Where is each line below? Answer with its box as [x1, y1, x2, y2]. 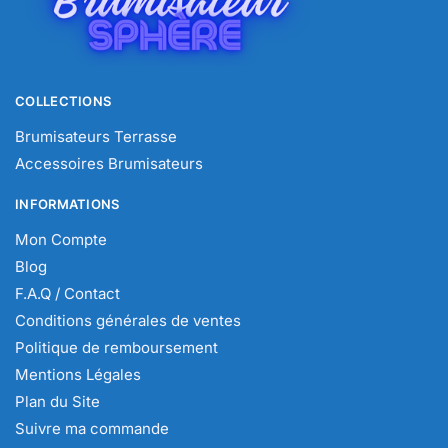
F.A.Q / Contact [15, 283, 120, 303]
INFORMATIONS [15, 195, 120, 212]
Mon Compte [15, 229, 107, 249]
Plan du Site [15, 391, 100, 411]
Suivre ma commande [15, 418, 169, 438]
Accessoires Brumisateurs [15, 153, 203, 173]
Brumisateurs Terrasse [15, 126, 177, 146]
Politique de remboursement [15, 337, 218, 357]
